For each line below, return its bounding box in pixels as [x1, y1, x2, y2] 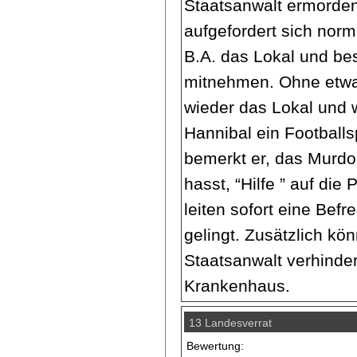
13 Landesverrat [189, 316, 273, 329]
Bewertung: [186, 339, 245, 352]
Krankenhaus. [184, 276, 291, 295]
